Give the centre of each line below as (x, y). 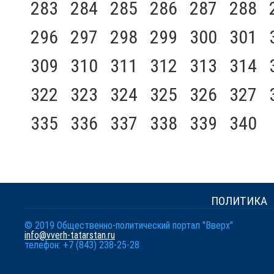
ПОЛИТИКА (239, 201)
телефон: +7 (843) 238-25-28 (82, 245)
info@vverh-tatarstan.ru (70, 235)
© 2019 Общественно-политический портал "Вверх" (129, 225)
